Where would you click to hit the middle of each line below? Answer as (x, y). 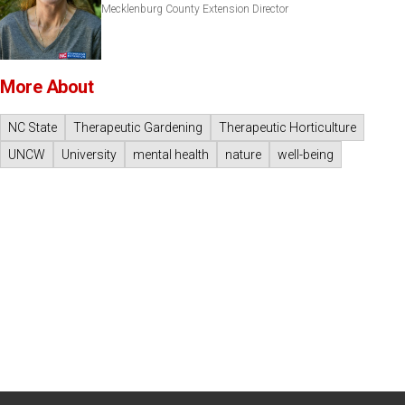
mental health (171, 154)
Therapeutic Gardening (138, 127)
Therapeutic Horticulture (287, 127)
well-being (306, 154)
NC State (33, 127)
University (89, 154)
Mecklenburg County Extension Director (195, 9)
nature (243, 154)
